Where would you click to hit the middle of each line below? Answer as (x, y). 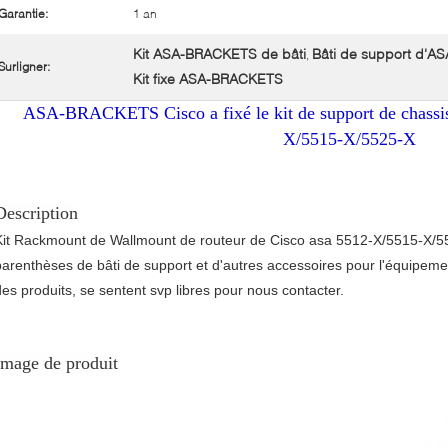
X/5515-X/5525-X (349, 139)
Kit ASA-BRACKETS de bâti (219, 53)
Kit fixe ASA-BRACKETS (208, 78)
